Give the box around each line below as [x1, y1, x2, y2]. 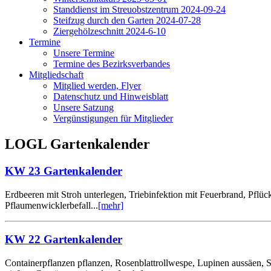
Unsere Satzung [53, 102, 114, 113]
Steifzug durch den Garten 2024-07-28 [53, 15, 201, 25]
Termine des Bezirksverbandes [53, 59, 170, 69]
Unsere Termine [53, 48, 114, 58]
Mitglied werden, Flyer [53, 80, 141, 91]
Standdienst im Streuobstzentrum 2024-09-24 [53, 4, 226, 15]
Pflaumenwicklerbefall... [5, 200, 98, 211]
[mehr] [98, 200, 123, 211]
